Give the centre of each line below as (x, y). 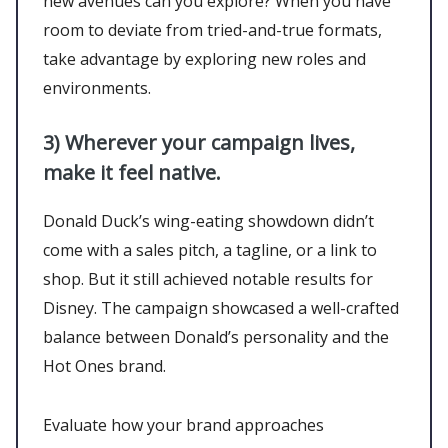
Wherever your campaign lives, (210, 142)
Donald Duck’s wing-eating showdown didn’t (208, 220)
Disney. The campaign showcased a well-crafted (221, 307)
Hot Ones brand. (104, 365)
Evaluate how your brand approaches (183, 424)
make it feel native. (134, 172)
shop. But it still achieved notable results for (208, 278)
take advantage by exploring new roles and (204, 58)
